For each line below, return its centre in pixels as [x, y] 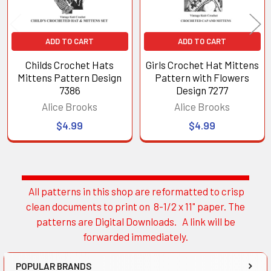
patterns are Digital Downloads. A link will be [135, 222]
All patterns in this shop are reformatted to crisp [135, 191]
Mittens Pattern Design [70, 77]
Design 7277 [202, 90]
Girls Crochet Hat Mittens [202, 64]
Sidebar [46, 206]
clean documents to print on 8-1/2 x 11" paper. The [135, 207]
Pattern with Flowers [202, 77]
